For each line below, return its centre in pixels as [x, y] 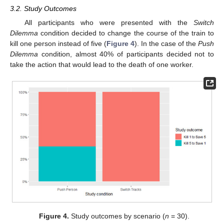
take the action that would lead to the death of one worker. [102, 64]
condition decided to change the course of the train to [126, 33]
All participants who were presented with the [109, 22]
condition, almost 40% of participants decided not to [126, 54]
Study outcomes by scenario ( [117, 216]
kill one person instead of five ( [58, 43]
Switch [204, 22]
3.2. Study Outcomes [43, 8]
